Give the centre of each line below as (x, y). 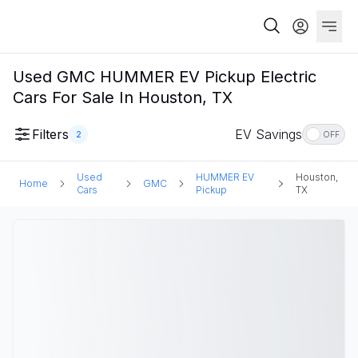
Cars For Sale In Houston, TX (123, 97)
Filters (50, 134)
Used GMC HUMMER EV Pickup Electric (165, 77)
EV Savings (268, 134)
